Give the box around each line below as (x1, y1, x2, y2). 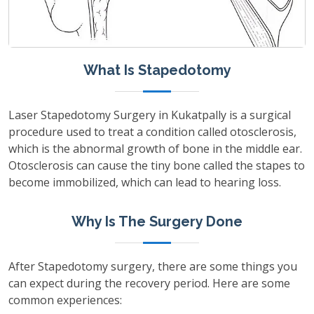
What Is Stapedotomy (83, 61, 231, 78)
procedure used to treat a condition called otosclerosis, (8, 123, 296, 139)
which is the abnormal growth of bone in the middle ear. (8, 140, 302, 156)
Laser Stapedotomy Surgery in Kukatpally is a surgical (8, 107, 291, 123)
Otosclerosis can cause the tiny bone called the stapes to (8, 157, 305, 173)
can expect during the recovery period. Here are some (8, 275, 290, 291)
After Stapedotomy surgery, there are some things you (8, 258, 297, 274)
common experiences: (8, 292, 122, 308)
